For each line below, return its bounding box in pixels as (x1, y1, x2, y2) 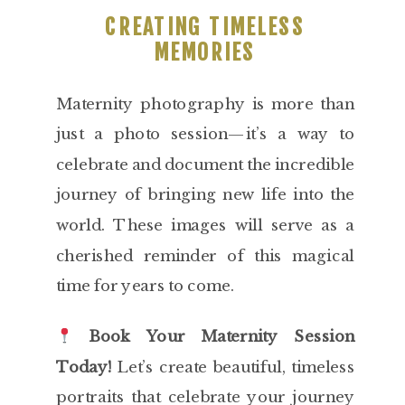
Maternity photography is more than (55, 94, 355, 114)
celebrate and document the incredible (55, 155, 355, 174)
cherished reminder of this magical (55, 246, 355, 266)
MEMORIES (154, 39, 257, 67)
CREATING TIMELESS (104, 14, 306, 42)
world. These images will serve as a (55, 215, 355, 235)
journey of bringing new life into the (55, 184, 355, 204)
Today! (55, 357, 112, 377)
